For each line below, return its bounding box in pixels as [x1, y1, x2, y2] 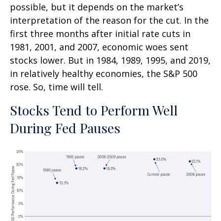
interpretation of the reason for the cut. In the [10, 14, 209, 26]
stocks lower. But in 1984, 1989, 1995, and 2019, [10, 54, 211, 66]
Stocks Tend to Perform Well [10, 101, 178, 119]
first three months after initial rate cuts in [10, 27, 190, 39]
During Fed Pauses [10, 118, 120, 137]
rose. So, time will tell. [10, 80, 103, 93]
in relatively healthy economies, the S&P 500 [10, 67, 197, 79]
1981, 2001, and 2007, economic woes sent [10, 40, 188, 53]
